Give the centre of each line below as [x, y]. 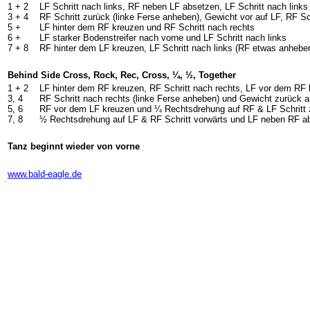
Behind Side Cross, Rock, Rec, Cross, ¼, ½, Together [122, 75]
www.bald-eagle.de [45, 174]
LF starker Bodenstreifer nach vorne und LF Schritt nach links [163, 38]
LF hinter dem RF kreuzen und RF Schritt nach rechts [147, 27]
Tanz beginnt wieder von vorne [74, 146]
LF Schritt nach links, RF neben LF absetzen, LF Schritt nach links [174, 7]
